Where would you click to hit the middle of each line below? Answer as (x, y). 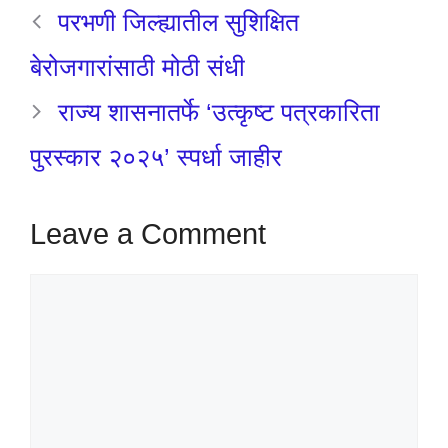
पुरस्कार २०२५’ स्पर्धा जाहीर (156, 156)
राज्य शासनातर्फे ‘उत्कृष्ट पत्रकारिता (219, 111)
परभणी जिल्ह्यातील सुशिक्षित (178, 21)
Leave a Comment (148, 234)
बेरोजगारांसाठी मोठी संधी (137, 66)
